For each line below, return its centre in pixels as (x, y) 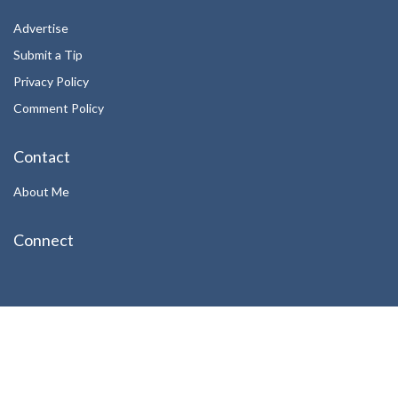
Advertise (41, 28)
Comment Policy (59, 107)
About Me (41, 191)
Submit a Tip (48, 54)
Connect (44, 239)
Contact (42, 156)
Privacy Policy (51, 81)
